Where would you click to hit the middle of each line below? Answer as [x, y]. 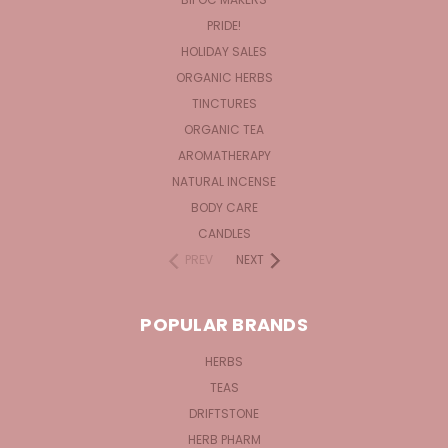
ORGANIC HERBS [224, 77]
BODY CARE [224, 207]
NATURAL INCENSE [224, 181]
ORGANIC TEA [224, 129]
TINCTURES [224, 103]
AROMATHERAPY [224, 155]
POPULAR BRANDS [224, 324]
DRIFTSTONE [224, 413]
